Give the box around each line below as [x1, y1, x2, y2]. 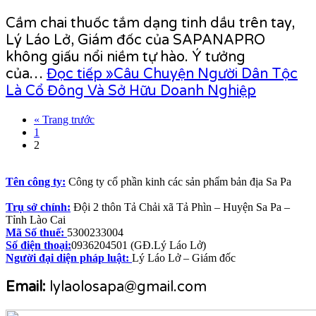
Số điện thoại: [6, 238, 71, 251]
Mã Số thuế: [6, 226, 67, 238]
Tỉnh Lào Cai [6, 213, 66, 226]
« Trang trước [34, 113, 95, 126]
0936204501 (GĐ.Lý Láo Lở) [71, 238, 206, 251]
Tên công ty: [6, 175, 66, 188]
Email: [6, 278, 46, 296]
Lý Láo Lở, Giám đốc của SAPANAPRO [6, 31, 265, 49]
